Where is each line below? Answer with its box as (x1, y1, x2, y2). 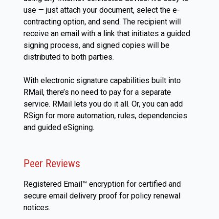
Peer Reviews (23, 157, 80, 170)
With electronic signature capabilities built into (23, 76, 181, 86)
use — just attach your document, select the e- (23, 5, 180, 15)
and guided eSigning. (23, 123, 94, 132)
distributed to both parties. (23, 52, 114, 62)
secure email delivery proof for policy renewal (23, 191, 180, 201)
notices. (23, 203, 50, 213)
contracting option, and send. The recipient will (23, 17, 181, 27)
